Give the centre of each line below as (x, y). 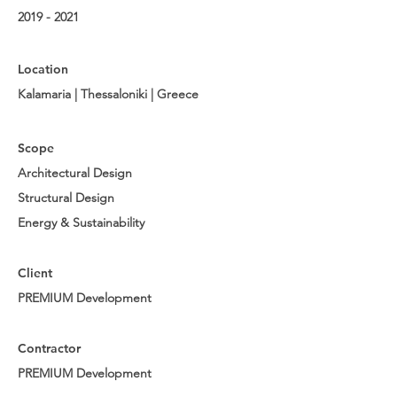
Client (35, 273)
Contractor (49, 348)
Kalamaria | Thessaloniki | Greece (108, 94)
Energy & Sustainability (81, 222)
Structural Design (66, 198)
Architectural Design (75, 173)
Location (43, 69)
